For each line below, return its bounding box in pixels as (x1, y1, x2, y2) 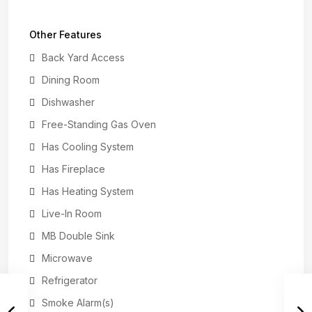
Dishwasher (42, 96, 95, 108)
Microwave (42, 252, 93, 264)
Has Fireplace (42, 163, 105, 175)
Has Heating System (42, 185, 134, 197)
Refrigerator (42, 274, 97, 286)
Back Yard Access (42, 52, 125, 63)
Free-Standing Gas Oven (42, 118, 156, 130)
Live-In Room (42, 208, 102, 219)
